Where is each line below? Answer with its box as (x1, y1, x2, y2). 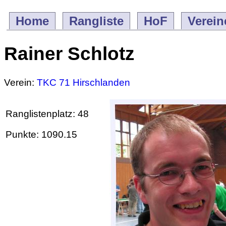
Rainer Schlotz (4, 43, 135, 64)
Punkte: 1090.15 (6, 129, 77, 140)
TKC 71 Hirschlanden (37, 77, 130, 88)
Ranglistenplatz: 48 (6, 108, 89, 120)
